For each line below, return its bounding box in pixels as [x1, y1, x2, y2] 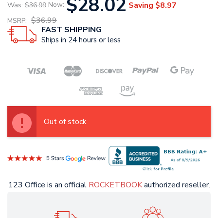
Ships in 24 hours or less [41, 35, 121, 45]
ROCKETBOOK [88, 179, 142, 190]
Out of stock [44, 116, 87, 127]
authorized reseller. [142, 179, 210, 190]
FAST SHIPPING [41, 24, 102, 36]
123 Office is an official [8, 179, 89, 190]
